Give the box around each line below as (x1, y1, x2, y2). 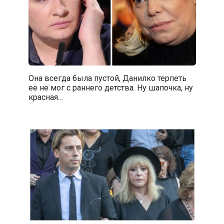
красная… (28, 92, 63, 102)
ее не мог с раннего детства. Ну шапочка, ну (28, 82, 193, 92)
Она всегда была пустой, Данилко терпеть (28, 73, 186, 83)
